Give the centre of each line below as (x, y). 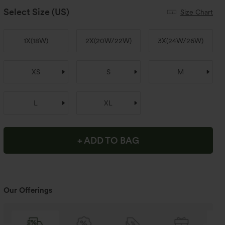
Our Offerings (28, 190)
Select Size (27, 12)
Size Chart (196, 12)
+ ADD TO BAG (108, 140)
